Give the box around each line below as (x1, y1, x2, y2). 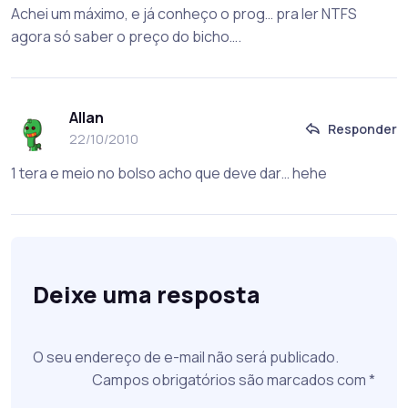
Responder (328, 119, 397, 138)
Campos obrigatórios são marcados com (92, 369, 369, 390)
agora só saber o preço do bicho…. (11, 25, 241, 46)
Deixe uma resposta (33, 278, 260, 311)
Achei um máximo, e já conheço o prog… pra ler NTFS (11, 3, 357, 24)
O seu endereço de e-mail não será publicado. (33, 346, 339, 367)
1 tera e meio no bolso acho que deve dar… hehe (11, 162, 327, 183)
